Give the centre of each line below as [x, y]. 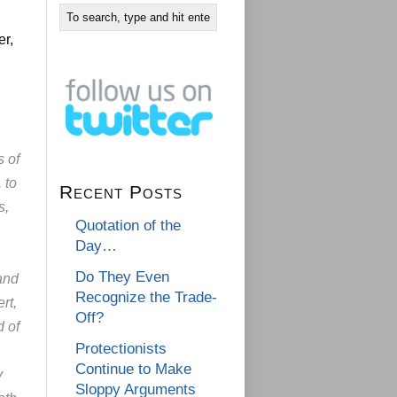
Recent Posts [121, 192]
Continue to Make [133, 370]
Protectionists [121, 349]
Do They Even [122, 277]
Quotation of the [128, 226]
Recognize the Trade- [146, 298]
